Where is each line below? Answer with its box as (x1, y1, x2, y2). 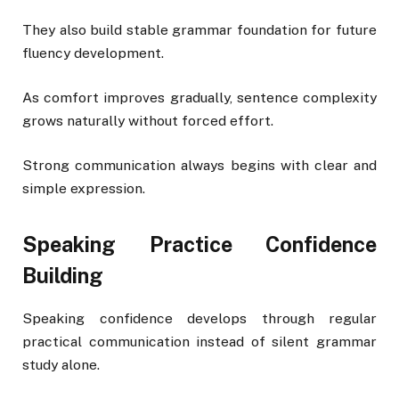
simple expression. (22, 180, 145, 198)
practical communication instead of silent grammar (22, 332, 377, 350)
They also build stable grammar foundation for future (22, 21, 377, 39)
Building (22, 264, 103, 289)
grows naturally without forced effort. (22, 112, 273, 130)
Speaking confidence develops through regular (22, 309, 377, 327)
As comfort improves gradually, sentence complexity (22, 89, 377, 107)
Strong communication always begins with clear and (22, 157, 377, 175)
